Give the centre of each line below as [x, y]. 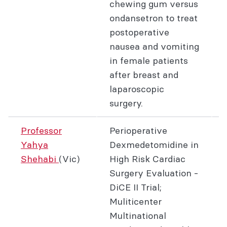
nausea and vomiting [154, 46]
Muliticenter [136, 201]
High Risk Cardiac [147, 159]
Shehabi [40, 159]
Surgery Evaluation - [154, 173]
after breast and [144, 75]
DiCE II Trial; [136, 187]
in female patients [149, 61]
